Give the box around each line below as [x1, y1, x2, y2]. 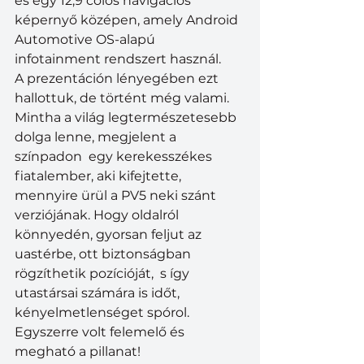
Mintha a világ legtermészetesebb [15, 109, 240, 125]
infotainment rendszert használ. [15, 50, 221, 67]
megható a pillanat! [15, 343, 141, 359]
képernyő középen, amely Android [15, 11, 241, 28]
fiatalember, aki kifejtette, [15, 167, 184, 184]
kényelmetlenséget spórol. [15, 304, 193, 320]
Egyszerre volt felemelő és [15, 323, 188, 340]
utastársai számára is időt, [15, 284, 183, 301]
